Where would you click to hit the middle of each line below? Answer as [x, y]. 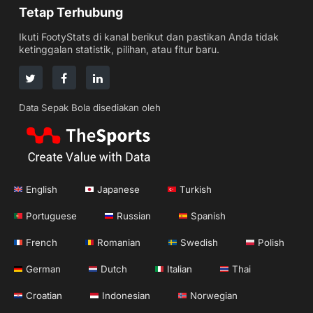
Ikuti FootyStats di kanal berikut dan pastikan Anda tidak [148, 36]
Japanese [118, 189]
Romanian [119, 242]
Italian [180, 269]
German [43, 269]
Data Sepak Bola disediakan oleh [89, 107]
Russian [134, 216]
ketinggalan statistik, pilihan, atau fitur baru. [119, 49]
